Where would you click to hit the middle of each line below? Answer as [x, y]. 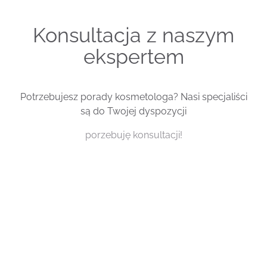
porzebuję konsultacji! [133, 135]
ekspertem [133, 57]
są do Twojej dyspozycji [133, 111]
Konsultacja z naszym [133, 35]
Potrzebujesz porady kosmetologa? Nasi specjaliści [133, 97]
